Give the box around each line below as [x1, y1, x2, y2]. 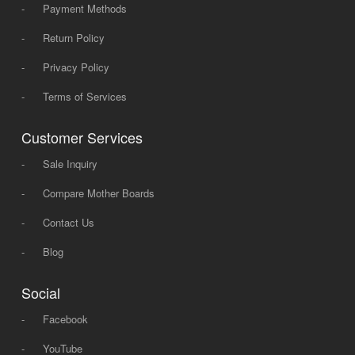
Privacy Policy [42, 59, 109, 74]
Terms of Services [42, 88, 127, 104]
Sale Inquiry [42, 155, 97, 171]
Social [21, 281, 60, 303]
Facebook [42, 311, 88, 326]
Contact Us [42, 214, 94, 230]
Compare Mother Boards [42, 185, 155, 200]
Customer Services [21, 126, 143, 147]
